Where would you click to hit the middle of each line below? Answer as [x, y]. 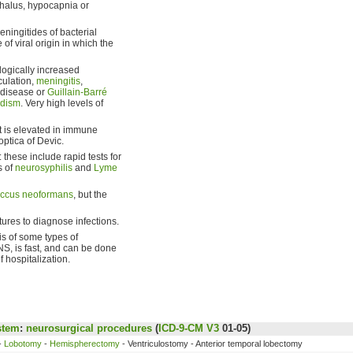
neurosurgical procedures [89, 328]
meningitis [58, 81]
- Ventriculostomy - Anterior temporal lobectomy [211, 343]
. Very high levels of [62, 103]
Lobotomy [23, 343]
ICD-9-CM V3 [188, 328]
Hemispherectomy [85, 343]
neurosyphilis [44, 167]
